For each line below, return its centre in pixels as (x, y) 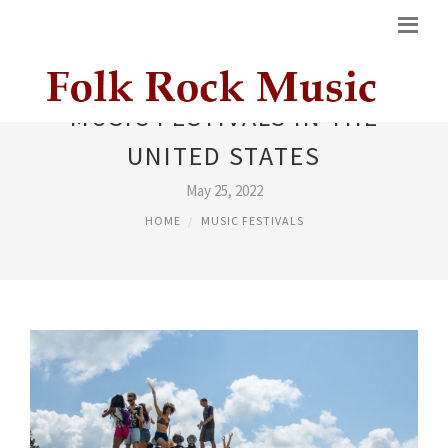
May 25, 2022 (224, 190)
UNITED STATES (224, 155)
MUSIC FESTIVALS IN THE (224, 116)
